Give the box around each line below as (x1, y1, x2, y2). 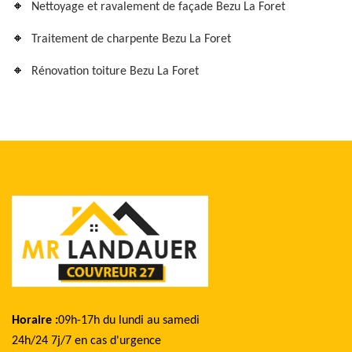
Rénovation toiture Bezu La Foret (31, 65, 199, 78)
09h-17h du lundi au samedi (58, 314, 200, 327)
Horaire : (12, 314, 58, 327)
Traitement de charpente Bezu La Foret (31, 33, 231, 46)
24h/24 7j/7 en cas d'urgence (12, 335, 161, 347)
